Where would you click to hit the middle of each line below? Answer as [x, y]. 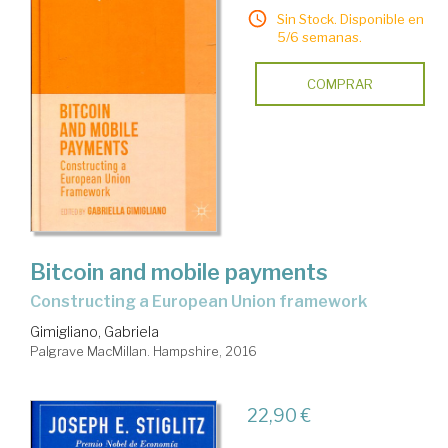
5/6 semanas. [319, 37]
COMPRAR [339, 84]
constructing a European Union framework [204, 302]
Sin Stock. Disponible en [350, 19]
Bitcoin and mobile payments [179, 272]
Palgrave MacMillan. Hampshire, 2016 [143, 351]
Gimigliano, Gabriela [94, 332]
